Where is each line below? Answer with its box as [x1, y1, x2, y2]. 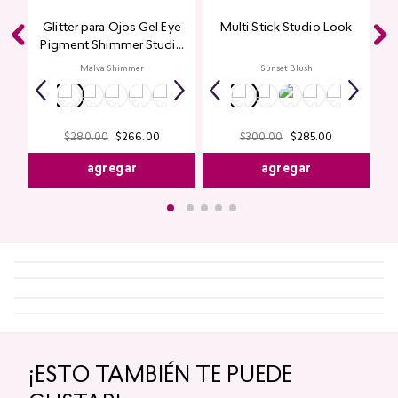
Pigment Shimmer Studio [40, 39, 184, 52]
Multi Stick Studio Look [219, 21, 353, 35]
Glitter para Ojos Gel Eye [43, 21, 181, 35]
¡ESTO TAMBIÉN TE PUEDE [28, 365, 292, 387]
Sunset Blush [259, 64, 313, 74]
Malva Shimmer [80, 64, 144, 74]
